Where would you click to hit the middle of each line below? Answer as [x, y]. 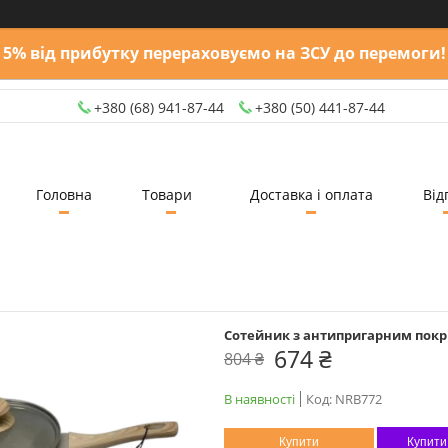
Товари [166, 194]
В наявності [259, 398]
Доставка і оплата [311, 194]
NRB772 [358, 398]
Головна [63, 194]
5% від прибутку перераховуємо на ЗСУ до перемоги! [224, 53]
